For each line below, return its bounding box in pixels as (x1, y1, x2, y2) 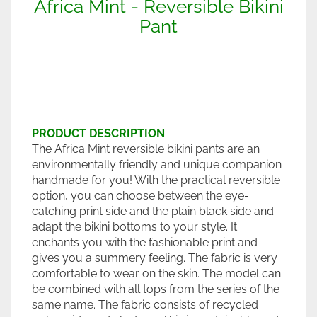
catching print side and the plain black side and (32, 204, 274, 218)
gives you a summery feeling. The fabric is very (32, 251, 277, 265)
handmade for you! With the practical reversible (32, 173, 280, 187)
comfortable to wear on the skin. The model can (32, 267, 281, 280)
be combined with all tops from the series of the (32, 282, 279, 296)
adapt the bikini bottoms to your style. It (32, 220, 237, 234)
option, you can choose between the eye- (32, 189, 249, 202)
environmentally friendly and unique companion (32, 158, 282, 171)
